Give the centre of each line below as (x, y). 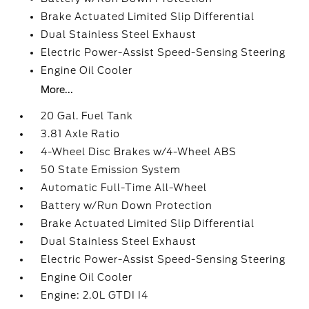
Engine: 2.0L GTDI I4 (95, 295)
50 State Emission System (111, 170)
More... (57, 90)
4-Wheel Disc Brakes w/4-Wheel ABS (139, 152)
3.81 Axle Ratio (81, 134)
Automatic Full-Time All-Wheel (124, 188)
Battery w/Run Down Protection (127, 206)
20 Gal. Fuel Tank (87, 116)
